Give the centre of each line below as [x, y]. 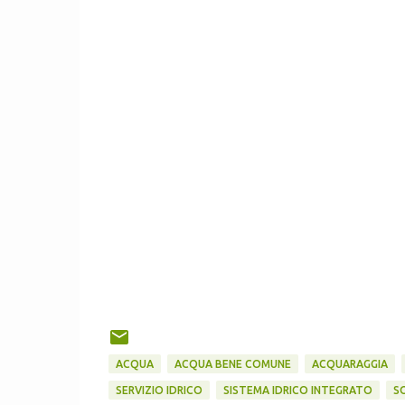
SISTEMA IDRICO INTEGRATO [297, 390]
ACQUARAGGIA [349, 364]
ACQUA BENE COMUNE [232, 364]
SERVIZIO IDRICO [159, 390]
